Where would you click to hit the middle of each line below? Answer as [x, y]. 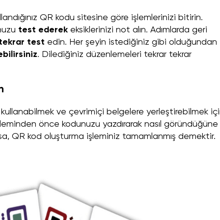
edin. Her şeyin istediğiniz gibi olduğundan [131, 42]
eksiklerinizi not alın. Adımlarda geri [137, 30]
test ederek [43, 30]
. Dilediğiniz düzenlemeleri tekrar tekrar [114, 55]
